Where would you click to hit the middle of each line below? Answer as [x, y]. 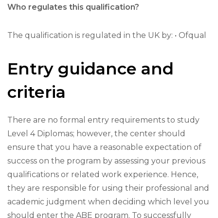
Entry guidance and [91, 68]
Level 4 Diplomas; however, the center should [96, 134]
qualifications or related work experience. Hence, [103, 174]
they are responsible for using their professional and [108, 188]
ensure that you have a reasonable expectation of [104, 147]
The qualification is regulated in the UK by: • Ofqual [107, 35]
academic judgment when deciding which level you [108, 202]
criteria [36, 92]
